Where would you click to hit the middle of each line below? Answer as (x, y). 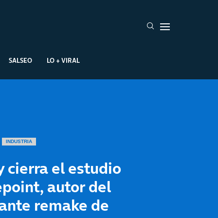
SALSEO (20, 60)
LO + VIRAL (63, 60)
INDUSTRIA (19, 142)
